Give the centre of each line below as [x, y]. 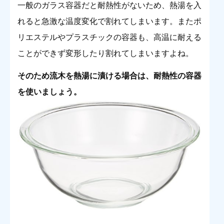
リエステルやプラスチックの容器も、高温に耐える [109, 37]
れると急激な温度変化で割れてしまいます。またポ [109, 21]
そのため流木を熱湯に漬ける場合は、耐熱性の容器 [109, 75]
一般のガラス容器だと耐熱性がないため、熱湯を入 [109, 5]
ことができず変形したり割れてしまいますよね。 [105, 53]
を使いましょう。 [49, 91]
